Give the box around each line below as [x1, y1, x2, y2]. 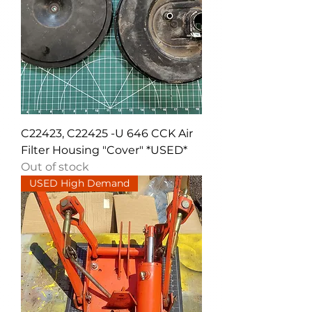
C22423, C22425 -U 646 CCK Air [21, 127, 193, 141]
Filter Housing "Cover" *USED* [21, 143, 187, 157]
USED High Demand [29, 177, 130, 190]
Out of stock [21, 160, 89, 174]
